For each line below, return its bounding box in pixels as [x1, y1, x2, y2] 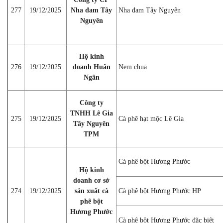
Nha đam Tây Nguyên [118, 6, 181, 14]
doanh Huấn [72, 63, 111, 71]
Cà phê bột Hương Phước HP [118, 187, 201, 195]
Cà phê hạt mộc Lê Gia [118, 114, 184, 122]
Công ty [79, 99, 104, 107]
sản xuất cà [74, 187, 109, 195]
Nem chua [118, 63, 147, 71]
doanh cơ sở [73, 176, 110, 184]
